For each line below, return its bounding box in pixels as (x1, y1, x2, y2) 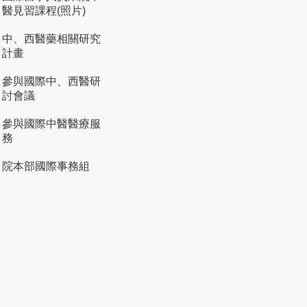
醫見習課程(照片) (2, 5, 86, 16)
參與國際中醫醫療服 (2, 118, 101, 130)
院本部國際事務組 (2, 160, 90, 172)
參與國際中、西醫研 (2, 75, 101, 87)
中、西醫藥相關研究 (2, 33, 101, 45)
